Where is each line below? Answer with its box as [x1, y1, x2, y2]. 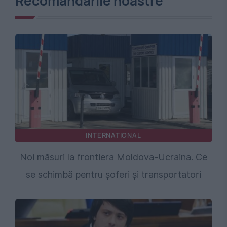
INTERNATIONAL [86, 130, 141, 140]
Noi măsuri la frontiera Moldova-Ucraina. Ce [20, 151, 207, 162]
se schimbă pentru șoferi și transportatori [26, 169, 201, 180]
